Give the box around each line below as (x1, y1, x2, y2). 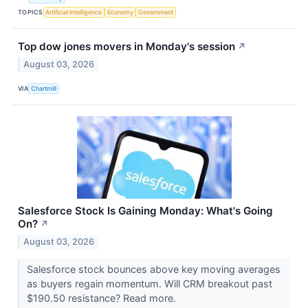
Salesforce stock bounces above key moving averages (26, 263, 280, 275)
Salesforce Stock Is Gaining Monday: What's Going (18, 204, 273, 218)
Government (138, 8, 174, 16)
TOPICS (18, 8, 43, 16)
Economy (107, 8, 133, 16)
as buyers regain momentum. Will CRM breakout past (26, 277, 272, 289)
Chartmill (31, 84, 57, 92)
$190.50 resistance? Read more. (26, 291, 179, 304)
